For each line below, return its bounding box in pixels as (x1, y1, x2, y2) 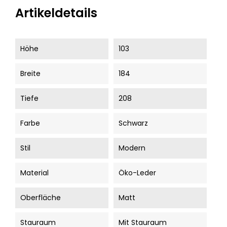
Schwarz (119, 118, 148, 128)
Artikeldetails (15, 5, 97, 21)
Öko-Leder (119, 168, 156, 178)
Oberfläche (20, 193, 61, 203)
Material (20, 168, 49, 178)
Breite (20, 68, 41, 79)
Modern (119, 143, 145, 153)
